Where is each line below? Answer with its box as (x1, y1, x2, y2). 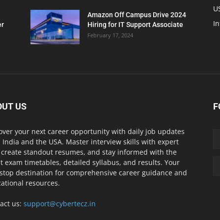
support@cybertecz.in (24, 199, 96, 209)
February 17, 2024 (87, 31, 133, 39)
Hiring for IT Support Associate (87, 21, 183, 29)
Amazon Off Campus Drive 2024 (87, 11, 186, 19)
